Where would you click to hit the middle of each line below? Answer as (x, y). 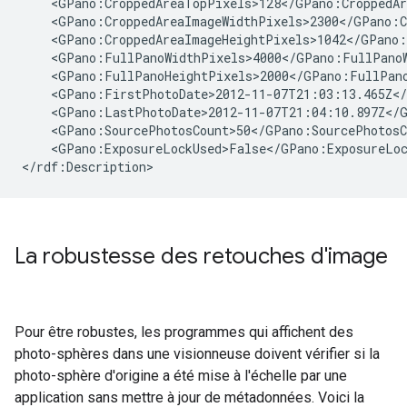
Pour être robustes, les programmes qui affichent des (184, 332)
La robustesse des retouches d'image (201, 256)
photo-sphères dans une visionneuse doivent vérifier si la (197, 353)
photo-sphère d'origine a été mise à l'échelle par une (181, 375)
